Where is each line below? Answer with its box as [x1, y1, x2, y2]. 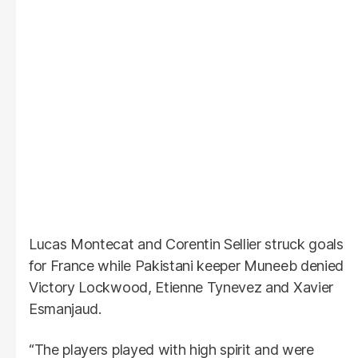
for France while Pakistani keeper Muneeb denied [29, 257, 344, 274]
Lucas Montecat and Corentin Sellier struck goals [29, 235, 344, 253]
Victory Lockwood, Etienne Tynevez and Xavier [29, 278, 333, 296]
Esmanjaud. [29, 300, 101, 317]
